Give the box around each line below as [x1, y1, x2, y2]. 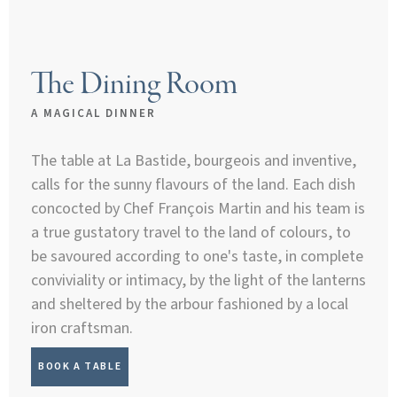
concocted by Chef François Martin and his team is [31, 197, 365, 220]
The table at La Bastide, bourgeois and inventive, [31, 149, 356, 172]
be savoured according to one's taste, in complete [31, 245, 363, 268]
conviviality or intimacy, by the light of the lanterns [31, 269, 366, 292]
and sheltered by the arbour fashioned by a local [31, 292, 348, 315]
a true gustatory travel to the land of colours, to [31, 221, 351, 244]
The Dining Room [31, 64, 237, 105]
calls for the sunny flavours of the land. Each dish [31, 173, 355, 196]
